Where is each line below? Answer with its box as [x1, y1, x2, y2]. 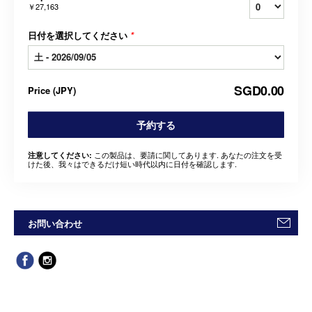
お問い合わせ [28, 216, 83, 230]
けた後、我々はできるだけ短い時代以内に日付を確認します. [28, 157, 237, 169]
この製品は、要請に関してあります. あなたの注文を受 [92, 148, 282, 160]
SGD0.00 [234, 81, 284, 100]
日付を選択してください [28, 28, 130, 42]
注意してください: [28, 149, 92, 160]
